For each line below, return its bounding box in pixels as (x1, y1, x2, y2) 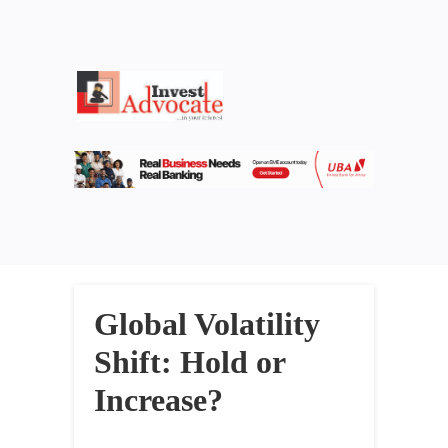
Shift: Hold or (94, 344, 285, 381)
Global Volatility (94, 306, 320, 343)
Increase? (94, 382, 223, 419)
